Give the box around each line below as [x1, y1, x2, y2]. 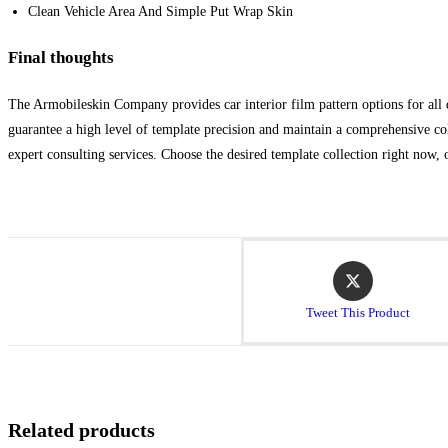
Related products [8, 418, 155, 441]
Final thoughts [8, 48, 114, 68]
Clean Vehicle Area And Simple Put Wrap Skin [28, 3, 293, 19]
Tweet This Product [305, 304, 410, 320]
